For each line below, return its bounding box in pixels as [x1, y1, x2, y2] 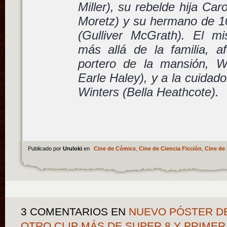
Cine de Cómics [93, 145, 136, 152]
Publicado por [27, 145, 63, 152]
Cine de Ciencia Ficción [138, 145, 202, 152]
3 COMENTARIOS [21, 205, 108, 217]
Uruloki [62, 145, 84, 152]
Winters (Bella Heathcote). [78, 85, 219, 99]
